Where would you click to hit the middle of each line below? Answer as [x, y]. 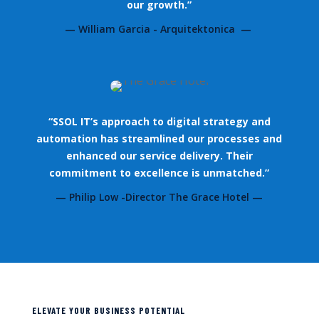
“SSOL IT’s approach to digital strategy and [159, 121]
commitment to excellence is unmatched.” [159, 172]
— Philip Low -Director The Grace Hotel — [159, 197]
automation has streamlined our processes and [159, 138]
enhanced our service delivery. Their [159, 155]
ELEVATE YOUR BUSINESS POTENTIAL [108, 310]
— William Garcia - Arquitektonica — [159, 28]
